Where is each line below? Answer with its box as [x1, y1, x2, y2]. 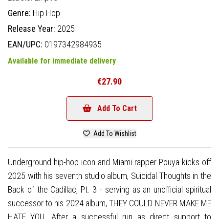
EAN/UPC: [8, 39, 44, 49]
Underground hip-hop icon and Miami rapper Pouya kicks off [8, 156, 211, 167]
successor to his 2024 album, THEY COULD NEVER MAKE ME [8, 197, 211, 208]
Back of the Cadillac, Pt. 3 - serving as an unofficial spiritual [8, 184, 211, 195]
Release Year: [8, 23, 57, 34]
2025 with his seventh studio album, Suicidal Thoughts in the [8, 170, 211, 181]
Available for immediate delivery [8, 56, 116, 66]
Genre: [8, 7, 33, 18]
